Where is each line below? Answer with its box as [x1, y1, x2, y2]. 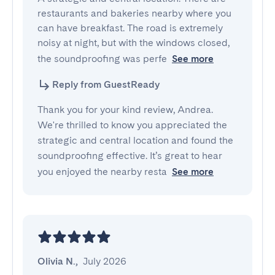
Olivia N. [37, 255, 76, 267]
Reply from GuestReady [52, 79, 160, 90]
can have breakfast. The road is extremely [37, 22, 223, 34]
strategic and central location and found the [37, 134, 233, 146]
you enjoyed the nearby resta [37, 166, 167, 177]
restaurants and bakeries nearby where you [37, 7, 231, 19]
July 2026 [83, 255, 126, 267]
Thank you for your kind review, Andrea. [37, 104, 213, 115]
